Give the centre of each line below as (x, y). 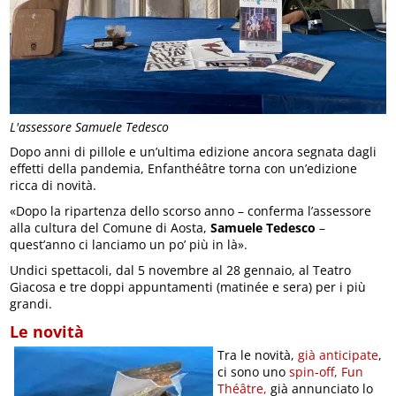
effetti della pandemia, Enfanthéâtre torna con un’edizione (184, 168)
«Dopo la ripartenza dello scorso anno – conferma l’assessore (191, 211)
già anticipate (339, 355)
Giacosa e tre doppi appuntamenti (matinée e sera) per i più (188, 287)
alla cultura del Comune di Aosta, (110, 228)
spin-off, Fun (325, 372)
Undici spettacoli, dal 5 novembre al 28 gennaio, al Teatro (181, 270)
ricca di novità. (53, 185)
